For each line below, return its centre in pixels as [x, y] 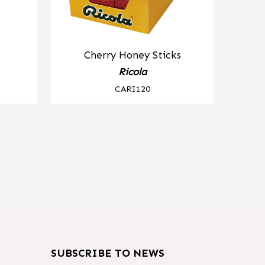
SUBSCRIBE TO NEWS [108, 253]
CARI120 [132, 88]
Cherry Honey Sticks [132, 55]
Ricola [132, 72]
